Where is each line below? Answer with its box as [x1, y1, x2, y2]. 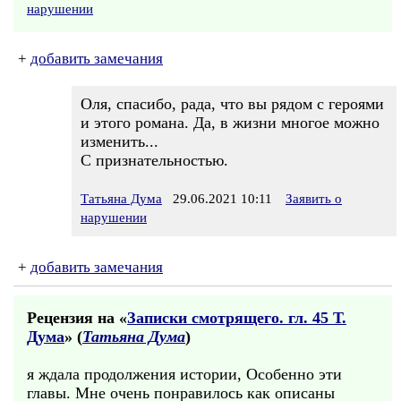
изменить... [81, 132, 158, 150]
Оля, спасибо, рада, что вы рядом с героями [81, 95, 384, 113]
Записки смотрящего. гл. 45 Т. [127, 309, 346, 327]
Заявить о [286, 192, 342, 206]
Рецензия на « [27, 309, 127, 327]
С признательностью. [81, 151, 228, 169]
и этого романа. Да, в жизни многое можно [81, 114, 380, 132]
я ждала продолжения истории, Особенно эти [27, 365, 342, 383]
